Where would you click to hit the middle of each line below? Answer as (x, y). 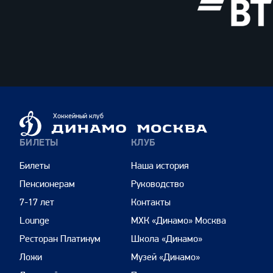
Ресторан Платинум (60, 239)
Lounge (34, 221)
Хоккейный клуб (78, 116)
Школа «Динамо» (166, 239)
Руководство (157, 184)
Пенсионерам (47, 184)
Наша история (160, 166)
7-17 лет (37, 202)
